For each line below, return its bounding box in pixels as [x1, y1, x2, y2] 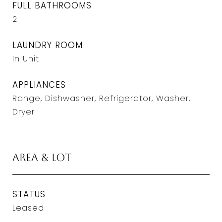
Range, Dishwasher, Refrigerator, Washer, [12, 93, 190, 104]
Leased [12, 202, 44, 214]
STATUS [12, 188, 46, 200]
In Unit [12, 53, 39, 64]
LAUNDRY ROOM [12, 39, 83, 51]
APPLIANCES [12, 79, 66, 91]
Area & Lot [12, 151, 72, 164]
